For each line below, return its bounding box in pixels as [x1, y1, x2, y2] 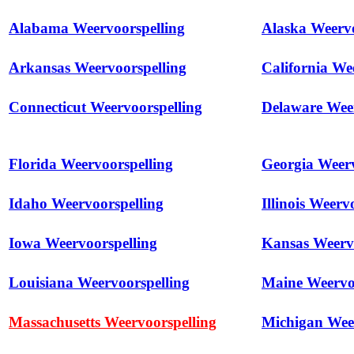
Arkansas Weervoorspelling [9, 59, 186, 77]
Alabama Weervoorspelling [9, 20, 185, 37]
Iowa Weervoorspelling [9, 235, 157, 252]
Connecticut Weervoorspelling [9, 99, 202, 116]
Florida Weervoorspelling [9, 156, 173, 173]
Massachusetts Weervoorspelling [9, 314, 217, 331]
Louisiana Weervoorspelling [9, 274, 190, 292]
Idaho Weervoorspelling [9, 195, 164, 213]
